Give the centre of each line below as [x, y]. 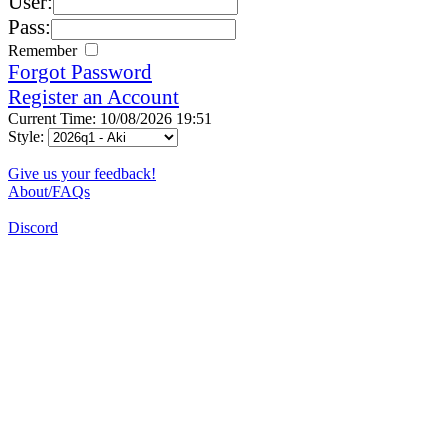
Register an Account [93, 96]
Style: [28, 136]
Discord [33, 227]
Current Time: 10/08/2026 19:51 [110, 118]
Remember [44, 50]
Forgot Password [80, 71]
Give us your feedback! [82, 173]
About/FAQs [49, 191]
